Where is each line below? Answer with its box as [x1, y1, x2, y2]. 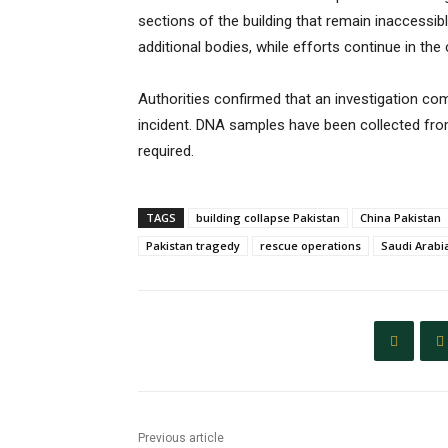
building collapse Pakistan [196, 210, 340, 226]
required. [138, 142, 194, 161]
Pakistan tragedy [146, 238, 240, 254]
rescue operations [260, 238, 361, 254]
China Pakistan [360, 210, 441, 226]
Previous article [138, 431, 224, 446]
